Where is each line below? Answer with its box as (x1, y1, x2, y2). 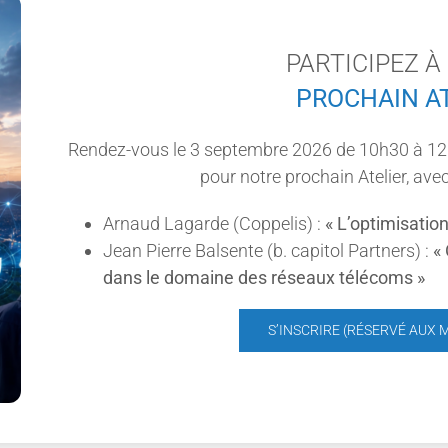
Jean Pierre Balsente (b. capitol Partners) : (102, 239, 433, 261)
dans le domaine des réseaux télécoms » (102, 266, 425, 288)
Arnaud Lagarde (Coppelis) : (102, 212, 325, 234)
